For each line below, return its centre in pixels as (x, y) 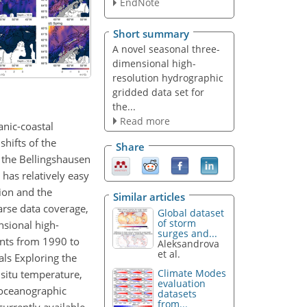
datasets (177, 294)
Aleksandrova (189, 243)
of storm (177, 223)
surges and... (188, 233)
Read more (145, 121)
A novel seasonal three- (166, 49)
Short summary (151, 33)
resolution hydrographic (168, 77)
